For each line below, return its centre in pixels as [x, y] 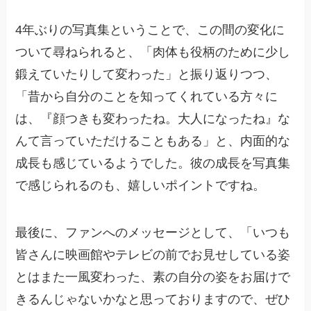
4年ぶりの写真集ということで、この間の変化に [150, 30]
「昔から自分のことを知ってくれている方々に [147, 96]
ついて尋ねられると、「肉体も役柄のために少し [153, 52]
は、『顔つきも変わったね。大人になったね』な [153, 118]
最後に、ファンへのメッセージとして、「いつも [153, 232]
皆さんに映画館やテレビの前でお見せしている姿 [153, 254]
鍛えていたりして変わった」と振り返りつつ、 [147, 74]
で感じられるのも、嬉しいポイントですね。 [141, 185]
